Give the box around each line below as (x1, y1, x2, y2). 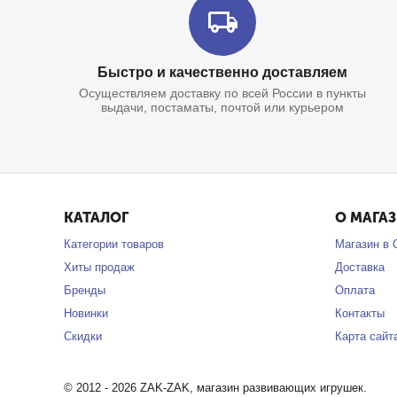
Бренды (64, 284, 105, 297)
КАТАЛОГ (64, 209, 128, 226)
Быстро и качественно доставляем (97, 65, 347, 80)
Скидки (64, 330, 102, 343)
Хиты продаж (64, 261, 135, 274)
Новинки (64, 307, 108, 320)
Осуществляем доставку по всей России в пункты (78, 86, 366, 100)
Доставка (335, 261, 385, 274)
